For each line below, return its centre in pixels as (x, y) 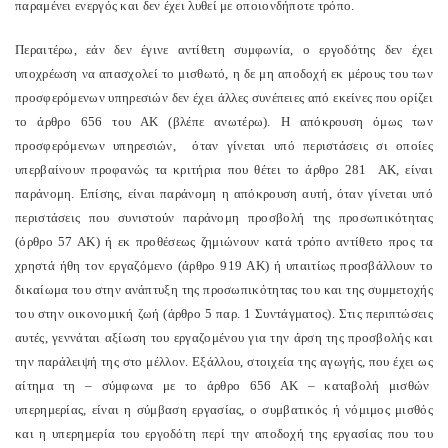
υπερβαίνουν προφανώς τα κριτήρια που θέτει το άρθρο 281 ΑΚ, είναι (224, 169)
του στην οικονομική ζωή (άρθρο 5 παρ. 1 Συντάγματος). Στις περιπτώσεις (224, 313)
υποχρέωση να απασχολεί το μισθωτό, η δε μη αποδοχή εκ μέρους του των (224, 73)
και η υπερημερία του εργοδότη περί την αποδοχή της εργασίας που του (224, 433)
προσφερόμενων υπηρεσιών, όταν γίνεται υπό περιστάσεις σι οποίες (224, 145)
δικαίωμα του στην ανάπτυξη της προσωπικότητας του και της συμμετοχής (224, 289)
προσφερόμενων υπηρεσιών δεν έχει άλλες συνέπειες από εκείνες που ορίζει (224, 97)
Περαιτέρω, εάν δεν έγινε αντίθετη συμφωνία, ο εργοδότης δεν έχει (224, 49)
